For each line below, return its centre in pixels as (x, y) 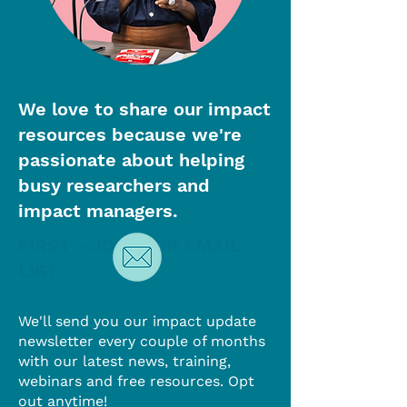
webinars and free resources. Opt (136, 381)
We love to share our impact (144, 109)
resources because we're (130, 134)
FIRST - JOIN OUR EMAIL (129, 245)
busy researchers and (114, 185)
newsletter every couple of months (142, 341)
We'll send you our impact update (137, 321)
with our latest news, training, (124, 361)
